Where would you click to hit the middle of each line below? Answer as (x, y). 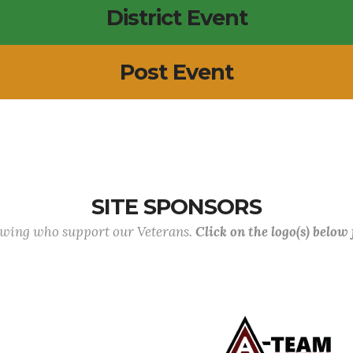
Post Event (176, 72)
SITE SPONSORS (176, 207)
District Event (176, 18)
